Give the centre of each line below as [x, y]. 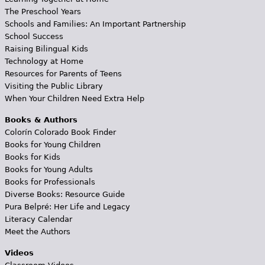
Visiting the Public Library [54, 86]
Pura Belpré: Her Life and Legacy [67, 206]
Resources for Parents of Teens [63, 73]
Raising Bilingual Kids [46, 49]
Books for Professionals [50, 182]
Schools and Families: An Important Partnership [95, 24]
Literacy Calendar [38, 219]
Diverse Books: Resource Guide [64, 194]
